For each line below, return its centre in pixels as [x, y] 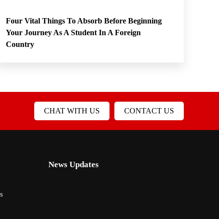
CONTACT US [149, 111]
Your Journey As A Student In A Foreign [73, 33]
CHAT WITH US [72, 111]
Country [21, 44]
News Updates [73, 164]
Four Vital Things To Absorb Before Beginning [84, 21]
